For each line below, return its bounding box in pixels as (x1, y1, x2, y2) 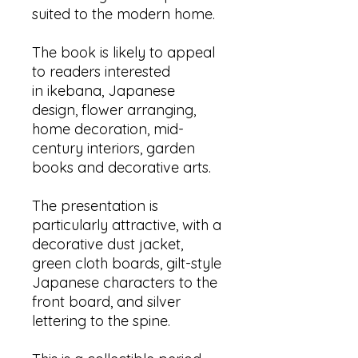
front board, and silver (32, 292, 181, 311)
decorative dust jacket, (32, 235, 183, 253)
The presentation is (32, 197, 158, 215)
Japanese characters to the (32, 273, 217, 292)
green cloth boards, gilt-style (32, 254, 221, 272)
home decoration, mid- (32, 120, 184, 138)
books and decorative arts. (32, 158, 211, 177)
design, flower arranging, (32, 101, 196, 119)
